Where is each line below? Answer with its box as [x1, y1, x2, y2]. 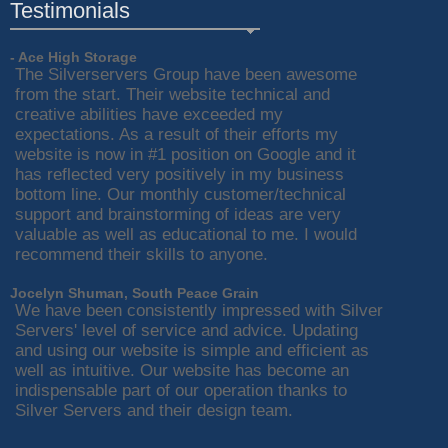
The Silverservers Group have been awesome [15, 65, 357, 85]
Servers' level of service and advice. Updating [15, 321, 358, 341]
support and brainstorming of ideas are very [15, 205, 341, 225]
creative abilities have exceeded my [15, 105, 283, 125]
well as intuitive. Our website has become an [15, 361, 349, 381]
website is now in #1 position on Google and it [15, 145, 356, 165]
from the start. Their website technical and [15, 85, 330, 105]
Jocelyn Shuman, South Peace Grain [10, 285, 259, 302]
